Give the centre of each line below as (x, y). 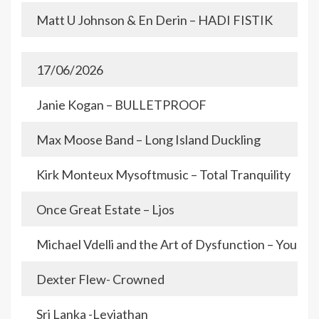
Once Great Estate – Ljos (105, 210)
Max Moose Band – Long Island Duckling (148, 140)
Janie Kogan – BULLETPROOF (121, 105)
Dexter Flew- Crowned (100, 279)
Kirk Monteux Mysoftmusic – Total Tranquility (163, 175)
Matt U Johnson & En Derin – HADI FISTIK (155, 20)
